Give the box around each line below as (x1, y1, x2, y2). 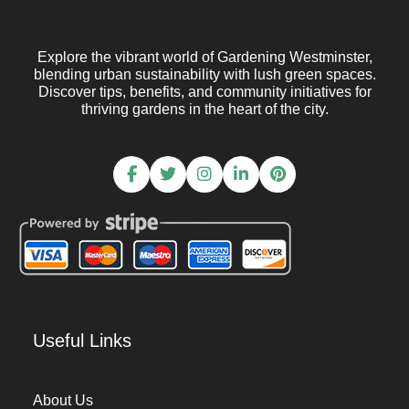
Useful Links (33, 330, 131, 351)
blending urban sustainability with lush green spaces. (33, 67, 376, 82)
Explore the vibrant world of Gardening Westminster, (37, 49, 372, 65)
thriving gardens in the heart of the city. (80, 101, 329, 117)
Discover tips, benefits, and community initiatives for (37, 84, 372, 100)
